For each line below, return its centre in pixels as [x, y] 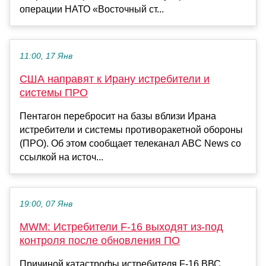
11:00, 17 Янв [46, 56]
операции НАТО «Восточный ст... [92, 9]
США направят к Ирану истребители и [115, 79]
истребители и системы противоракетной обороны [131, 129]
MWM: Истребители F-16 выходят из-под [121, 227]
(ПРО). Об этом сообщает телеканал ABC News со [130, 143]
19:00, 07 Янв [46, 204]
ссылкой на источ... [61, 157]
